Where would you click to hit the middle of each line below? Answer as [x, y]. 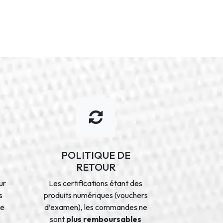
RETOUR [96, 167]
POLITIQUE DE [96, 155]
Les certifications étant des [96, 183]
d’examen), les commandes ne [96, 207]
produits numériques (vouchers [96, 195]
